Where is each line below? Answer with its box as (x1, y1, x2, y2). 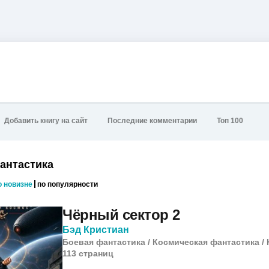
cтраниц (79, 249, 113, 258)
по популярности (37, 180, 98, 189)
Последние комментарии (107, 116, 197, 125)
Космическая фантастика (153, 237, 259, 247)
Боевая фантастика (62, 237, 145, 247)
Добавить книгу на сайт (4, 116, 88, 125)
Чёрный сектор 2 (62, 207, 180, 223)
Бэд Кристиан (62, 225, 129, 235)
